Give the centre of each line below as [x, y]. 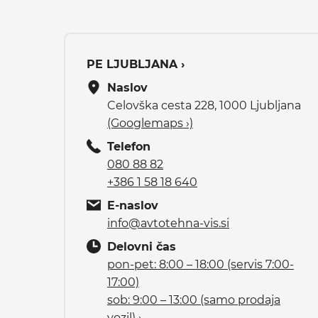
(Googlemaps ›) [150, 123]
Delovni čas [142, 246]
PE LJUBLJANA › [136, 64]
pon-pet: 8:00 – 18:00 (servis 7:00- [201, 264]
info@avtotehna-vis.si [168, 223]
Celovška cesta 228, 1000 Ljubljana [204, 105]
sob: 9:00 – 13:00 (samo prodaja [194, 300]
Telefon [129, 146]
